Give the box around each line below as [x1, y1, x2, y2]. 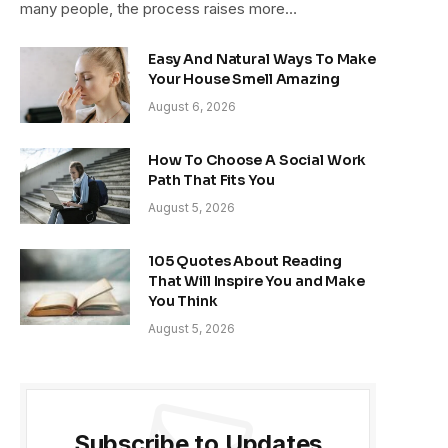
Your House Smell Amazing [148, 69, 340, 88]
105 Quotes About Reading [148, 251, 342, 270]
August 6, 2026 [148, 98, 236, 114]
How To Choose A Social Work [148, 150, 367, 169]
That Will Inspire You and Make [148, 271, 365, 290]
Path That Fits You [148, 170, 275, 189]
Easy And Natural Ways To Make [148, 49, 376, 68]
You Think [148, 291, 218, 310]
